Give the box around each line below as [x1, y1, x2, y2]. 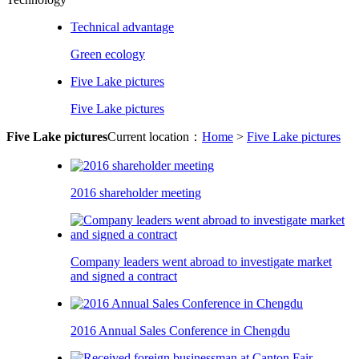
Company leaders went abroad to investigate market [71, 255, 332, 268]
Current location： [107, 130, 202, 143]
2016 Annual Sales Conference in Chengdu [71, 324, 290, 337]
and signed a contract [71, 269, 177, 283]
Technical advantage [71, 20, 174, 34]
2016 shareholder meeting [71, 186, 201, 200]
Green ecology [71, 47, 145, 61]
